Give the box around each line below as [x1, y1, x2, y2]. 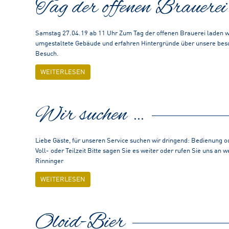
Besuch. [35, 51, 62, 57]
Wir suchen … [35, 102, 144, 129]
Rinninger [35, 158, 63, 165]
